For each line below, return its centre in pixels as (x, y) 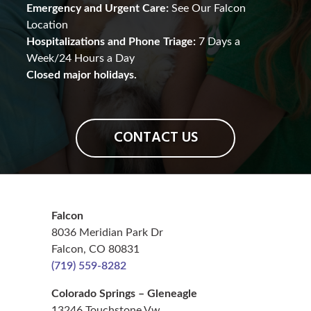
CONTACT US (155, 138)
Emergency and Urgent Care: (98, 9)
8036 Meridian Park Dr (107, 233)
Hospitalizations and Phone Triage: (111, 42)
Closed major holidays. (82, 75)
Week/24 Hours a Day (81, 59)
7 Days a (218, 42)
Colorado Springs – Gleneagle (124, 294)
